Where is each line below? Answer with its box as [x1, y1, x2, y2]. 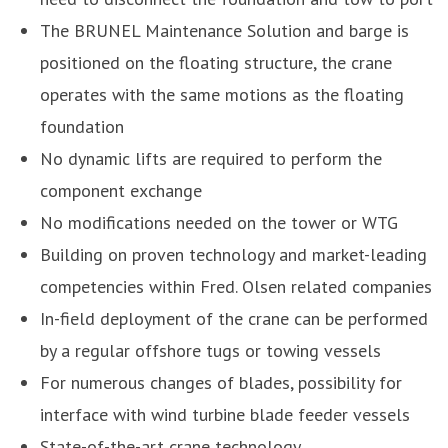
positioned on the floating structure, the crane [40, 50, 392, 74]
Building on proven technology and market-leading [40, 242, 427, 266]
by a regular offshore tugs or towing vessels [40, 338, 381, 362]
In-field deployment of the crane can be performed [40, 306, 428, 330]
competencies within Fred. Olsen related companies [40, 274, 438, 298]
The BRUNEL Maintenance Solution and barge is [40, 18, 409, 42]
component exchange [40, 178, 205, 202]
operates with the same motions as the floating [40, 82, 404, 106]
